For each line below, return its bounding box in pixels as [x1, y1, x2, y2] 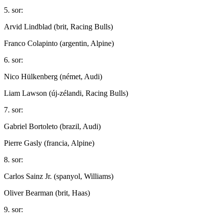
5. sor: [4, 5, 23, 14]
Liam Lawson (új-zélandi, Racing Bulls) [4, 88, 128, 97]
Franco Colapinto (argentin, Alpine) [4, 39, 114, 47]
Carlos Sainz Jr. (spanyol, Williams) [4, 172, 113, 180]
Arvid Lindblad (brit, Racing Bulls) [4, 22, 113, 31]
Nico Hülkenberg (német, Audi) [4, 72, 102, 81]
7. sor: [4, 105, 23, 114]
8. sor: [4, 155, 23, 164]
